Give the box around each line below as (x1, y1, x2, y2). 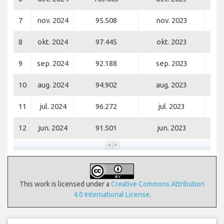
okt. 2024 (37, 37, 68, 46)
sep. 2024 (37, 59, 68, 67)
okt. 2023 (156, 37, 187, 46)
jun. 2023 (156, 123, 186, 132)
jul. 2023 (158, 102, 185, 110)
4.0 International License (73, 190, 149, 198)
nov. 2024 (37, 16, 68, 24)
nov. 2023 (155, 16, 187, 24)
